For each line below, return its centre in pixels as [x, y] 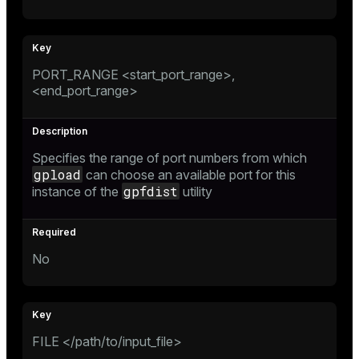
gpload [57, 174]
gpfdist [151, 191]
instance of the [77, 191]
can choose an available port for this [189, 174]
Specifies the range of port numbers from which [169, 157]
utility [196, 191]
